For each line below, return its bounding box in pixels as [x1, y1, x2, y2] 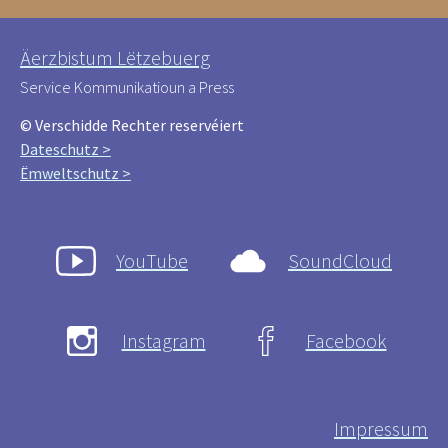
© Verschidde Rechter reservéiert [20, 114, 244, 135]
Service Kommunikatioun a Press [20, 76, 234, 97]
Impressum [334, 415, 428, 441]
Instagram [121, 327, 206, 353]
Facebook [305, 327, 387, 353]
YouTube [116, 247, 188, 273]
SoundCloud [288, 247, 392, 273]
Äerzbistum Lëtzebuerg [20, 44, 210, 70]
